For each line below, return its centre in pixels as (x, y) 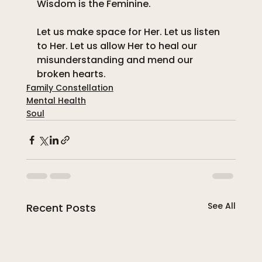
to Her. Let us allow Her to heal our (118, 46)
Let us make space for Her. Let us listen (129, 32)
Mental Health (56, 101)
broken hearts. (71, 74)
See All (222, 206)
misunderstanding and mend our (116, 60)
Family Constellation (70, 88)
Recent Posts (61, 208)
